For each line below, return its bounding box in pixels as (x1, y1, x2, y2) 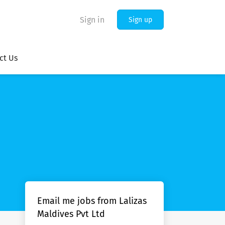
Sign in (80, 15, 104, 25)
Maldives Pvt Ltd (37, 208, 105, 219)
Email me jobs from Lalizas (37, 195, 147, 206)
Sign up (129, 16, 152, 24)
